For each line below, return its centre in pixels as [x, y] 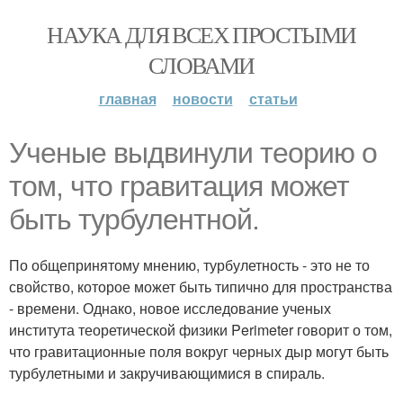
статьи [273, 99]
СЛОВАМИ [201, 65]
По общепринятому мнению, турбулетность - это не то [189, 265]
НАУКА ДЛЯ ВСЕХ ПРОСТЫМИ [201, 34]
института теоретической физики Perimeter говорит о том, [201, 330]
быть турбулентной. [134, 219]
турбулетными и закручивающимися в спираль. [167, 373]
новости [202, 99]
